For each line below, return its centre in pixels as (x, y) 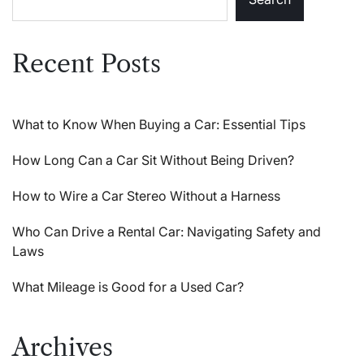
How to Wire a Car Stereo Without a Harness (146, 196)
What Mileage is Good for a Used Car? (128, 287)
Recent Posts (87, 64)
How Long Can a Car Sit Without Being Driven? (153, 160)
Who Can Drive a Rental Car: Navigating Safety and (167, 232)
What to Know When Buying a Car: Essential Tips (159, 125)
